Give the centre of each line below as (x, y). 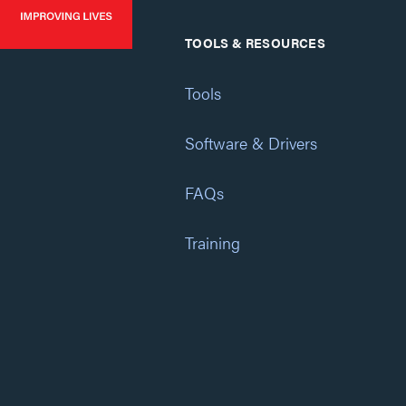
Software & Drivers (251, 143)
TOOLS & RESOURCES (255, 43)
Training (213, 242)
